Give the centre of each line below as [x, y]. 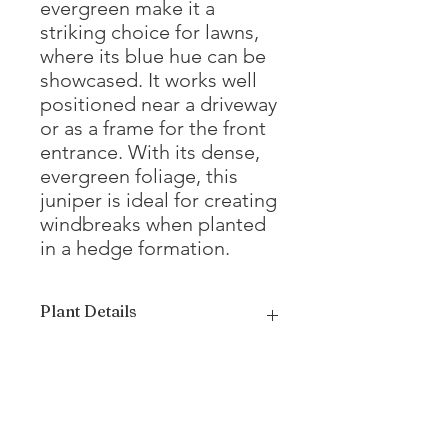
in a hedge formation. [137, 248]
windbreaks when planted [153, 224]
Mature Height [97, 369]
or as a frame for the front [153, 128]
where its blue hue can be [153, 56]
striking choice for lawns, [149, 32]
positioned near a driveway [158, 104]
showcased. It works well [148, 80]
